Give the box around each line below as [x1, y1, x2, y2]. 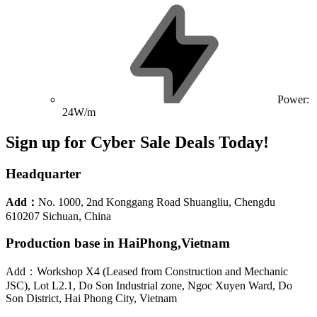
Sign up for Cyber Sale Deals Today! [6, 132, 269, 151]
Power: [277, 93, 309, 106]
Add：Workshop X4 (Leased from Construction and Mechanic [6, 265, 288, 277]
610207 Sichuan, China [6, 209, 111, 222]
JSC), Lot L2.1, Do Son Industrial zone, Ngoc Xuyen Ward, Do [6, 279, 292, 292]
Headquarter [6, 166, 81, 181]
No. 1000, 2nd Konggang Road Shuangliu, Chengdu [38, 195, 275, 208]
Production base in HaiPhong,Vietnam [6, 236, 230, 251]
